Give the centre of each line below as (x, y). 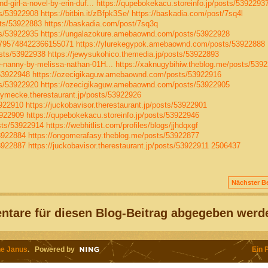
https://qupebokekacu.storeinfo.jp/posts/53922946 (112, 115)
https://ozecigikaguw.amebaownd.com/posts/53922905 (135, 84)
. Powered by (51, 249)
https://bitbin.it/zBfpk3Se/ (85, 13)
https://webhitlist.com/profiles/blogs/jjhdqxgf (122, 125)
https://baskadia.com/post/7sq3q (101, 23)
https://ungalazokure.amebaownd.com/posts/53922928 (135, 33)
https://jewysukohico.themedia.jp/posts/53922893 (133, 54)
